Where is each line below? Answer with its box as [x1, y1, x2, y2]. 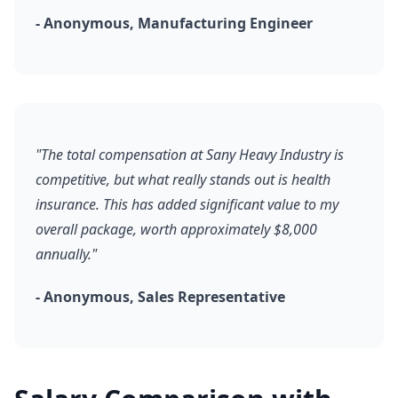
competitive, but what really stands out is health [36, 170, 330, 189]
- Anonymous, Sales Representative [36, 287, 285, 306]
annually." [36, 244, 97, 264]
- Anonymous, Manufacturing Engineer [36, 13, 313, 33]
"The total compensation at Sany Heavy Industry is [36, 145, 344, 164]
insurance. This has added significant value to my [36, 195, 338, 214]
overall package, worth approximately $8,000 [36, 219, 317, 239]
